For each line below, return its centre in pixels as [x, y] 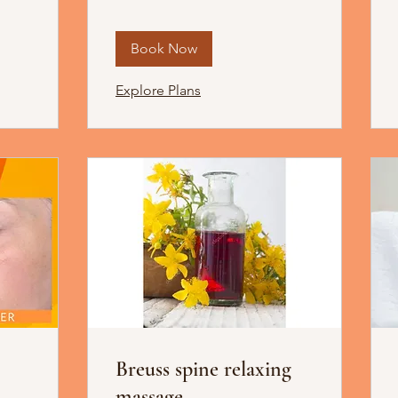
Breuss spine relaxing [203, 370]
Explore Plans [158, 91]
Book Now [164, 49]
